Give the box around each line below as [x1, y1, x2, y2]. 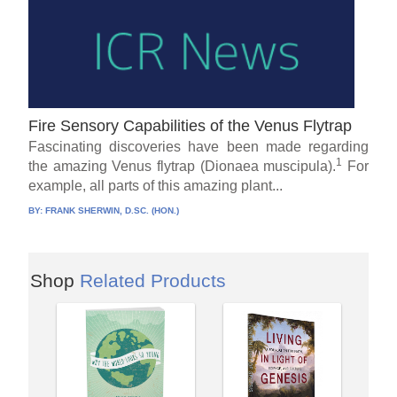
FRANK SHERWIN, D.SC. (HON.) [45, 205, 180, 215]
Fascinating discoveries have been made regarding [28, 138, 369, 154]
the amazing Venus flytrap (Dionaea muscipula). [28, 158, 337, 174]
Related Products [80, 269, 226, 291]
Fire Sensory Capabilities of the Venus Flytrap [28, 116, 353, 135]
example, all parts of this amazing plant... [28, 177, 284, 193]
